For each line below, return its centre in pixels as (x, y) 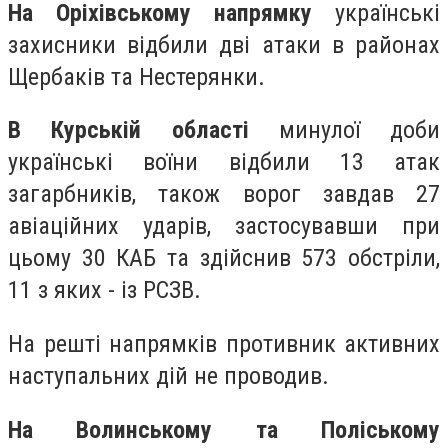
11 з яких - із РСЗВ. (104, 290)
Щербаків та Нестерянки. (136, 76)
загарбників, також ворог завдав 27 (224, 194)
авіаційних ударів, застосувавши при (224, 226)
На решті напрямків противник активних (224, 343)
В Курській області (128, 130)
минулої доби (344, 130)
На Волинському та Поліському (224, 429)
